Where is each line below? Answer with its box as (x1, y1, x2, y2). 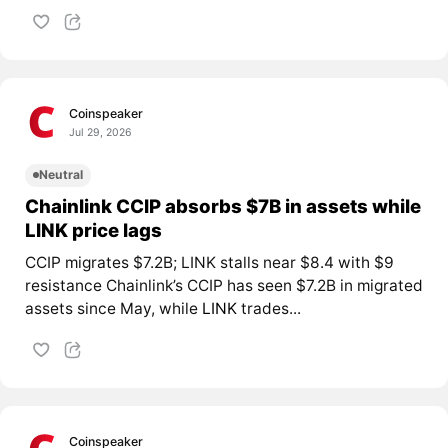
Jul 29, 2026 (69, 126, 133, 140)
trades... (236, 299, 301, 319)
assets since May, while (24, 299, 202, 319)
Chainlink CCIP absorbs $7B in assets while (24, 195, 421, 218)
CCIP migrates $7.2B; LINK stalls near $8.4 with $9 (24, 253, 394, 273)
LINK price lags (24, 219, 162, 242)
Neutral (38, 167, 83, 183)
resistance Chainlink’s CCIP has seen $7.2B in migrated (24, 276, 423, 296)
